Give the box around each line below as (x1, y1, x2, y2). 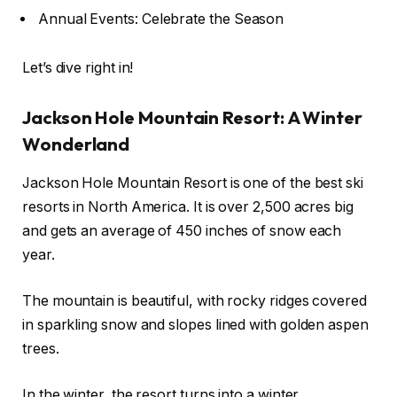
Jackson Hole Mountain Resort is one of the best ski (22, 175, 363, 192)
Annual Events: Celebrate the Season (38, 10, 284, 27)
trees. (22, 339, 59, 357)
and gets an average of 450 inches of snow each (22, 222, 342, 240)
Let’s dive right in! (22, 59, 134, 77)
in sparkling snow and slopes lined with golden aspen (22, 315, 369, 333)
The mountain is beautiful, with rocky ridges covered (22, 292, 367, 309)
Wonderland (22, 133, 130, 156)
